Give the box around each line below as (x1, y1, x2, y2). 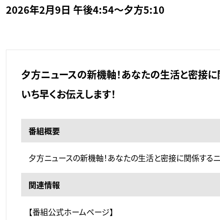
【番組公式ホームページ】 (28, 206, 113, 218)
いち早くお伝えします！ (21, 87, 116, 102)
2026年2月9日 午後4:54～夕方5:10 (6, 2, 165, 17)
